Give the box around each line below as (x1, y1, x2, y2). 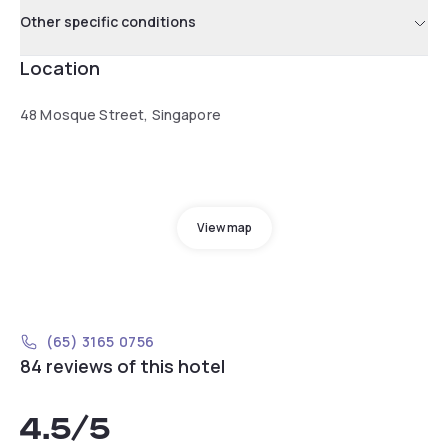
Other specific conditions (20, 11, 196, 31)
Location (20, 55, 100, 80)
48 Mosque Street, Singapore (20, 104, 221, 124)
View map (196, 218, 252, 236)
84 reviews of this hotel (20, 353, 225, 378)
